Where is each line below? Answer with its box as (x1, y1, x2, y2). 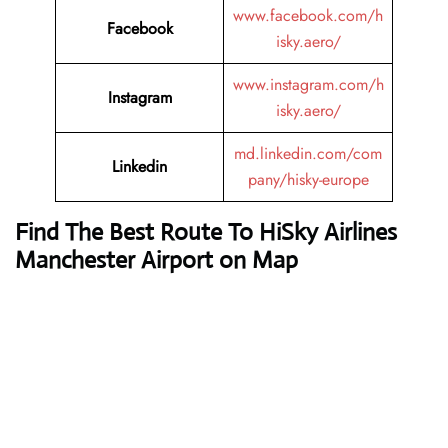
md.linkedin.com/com (234, 142, 382, 166)
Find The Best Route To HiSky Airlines (15, 217, 397, 248)
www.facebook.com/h (233, 4, 383, 28)
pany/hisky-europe (247, 168, 369, 192)
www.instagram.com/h (232, 73, 384, 97)
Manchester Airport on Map (15, 245, 298, 276)
